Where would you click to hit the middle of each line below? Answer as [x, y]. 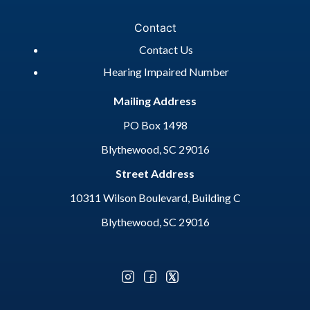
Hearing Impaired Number [166, 72]
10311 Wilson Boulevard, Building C [155, 198]
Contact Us [166, 50]
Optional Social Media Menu [88, 281]
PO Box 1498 [155, 125]
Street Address [155, 174]
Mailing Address [155, 101]
